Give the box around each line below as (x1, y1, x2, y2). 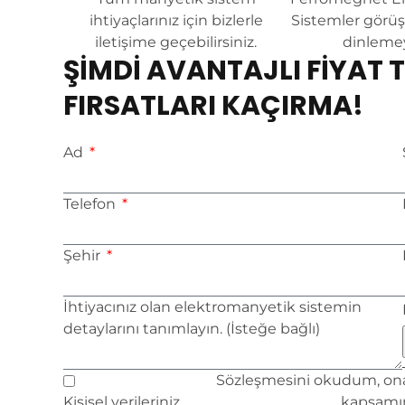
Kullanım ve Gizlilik (79, 372, 216, 390)
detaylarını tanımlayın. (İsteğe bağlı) (63, 320, 320, 338)
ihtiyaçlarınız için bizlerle (89, 12, 263, 30)
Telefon (63, 195, 119, 213)
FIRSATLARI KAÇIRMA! (63, 87, 363, 126)
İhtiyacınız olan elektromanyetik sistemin (63, 298, 362, 316)
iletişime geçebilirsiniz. (95, 33, 258, 52)
